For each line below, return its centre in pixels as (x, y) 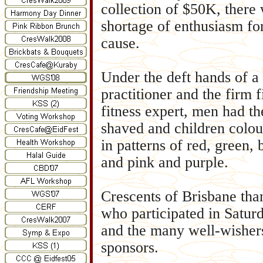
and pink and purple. (165, 162)
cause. (120, 43)
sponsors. (130, 247)
